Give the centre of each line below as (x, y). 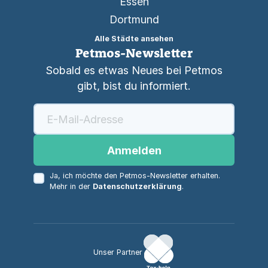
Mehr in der (71, 186)
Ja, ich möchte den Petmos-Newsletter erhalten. (135, 176)
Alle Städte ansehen (134, 39)
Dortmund (134, 19)
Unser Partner (118, 252)
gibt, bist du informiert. (134, 86)
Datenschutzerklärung (137, 186)
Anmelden (134, 150)
